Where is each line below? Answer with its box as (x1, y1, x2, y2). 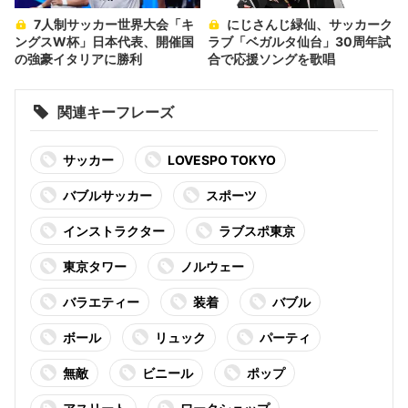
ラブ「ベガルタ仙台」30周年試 (208, 33, 391, 49)
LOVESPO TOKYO (168, 151, 276, 168)
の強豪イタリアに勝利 (15, 50, 142, 66)
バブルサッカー (63, 187, 152, 203)
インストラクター (63, 222, 165, 239)
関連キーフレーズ (57, 102, 174, 121)
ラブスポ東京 (219, 222, 295, 239)
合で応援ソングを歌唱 (208, 50, 335, 66)
